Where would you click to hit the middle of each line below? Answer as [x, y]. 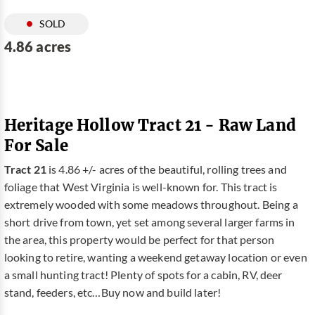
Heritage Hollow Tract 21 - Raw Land [150, 124]
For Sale [36, 145]
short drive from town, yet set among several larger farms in [149, 223]
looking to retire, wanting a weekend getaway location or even [155, 258]
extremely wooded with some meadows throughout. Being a [151, 205]
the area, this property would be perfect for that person [139, 240]
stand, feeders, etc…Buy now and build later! [112, 293]
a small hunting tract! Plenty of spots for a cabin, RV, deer [143, 275]
